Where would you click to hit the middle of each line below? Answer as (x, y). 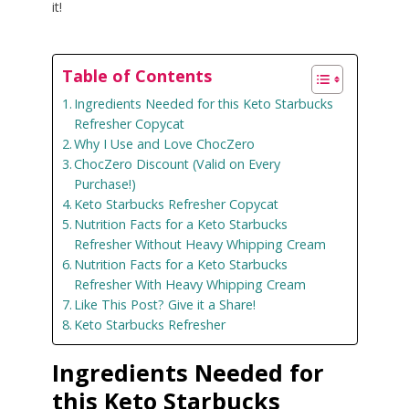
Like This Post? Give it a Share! (165, 305)
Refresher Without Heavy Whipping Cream (200, 245)
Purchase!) (105, 184)
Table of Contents (136, 76)
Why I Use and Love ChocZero (165, 144)
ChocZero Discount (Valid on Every (178, 164)
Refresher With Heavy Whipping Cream (190, 285)
